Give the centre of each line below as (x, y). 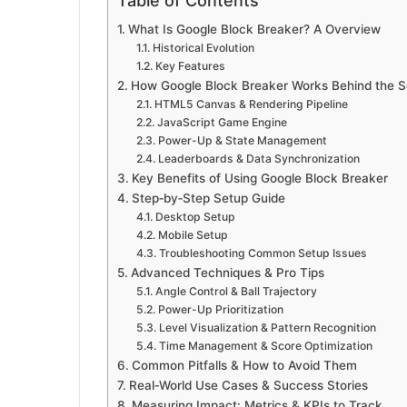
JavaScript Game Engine (222, 123)
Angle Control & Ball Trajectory (236, 292)
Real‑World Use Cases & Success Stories (248, 386)
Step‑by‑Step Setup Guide (208, 199)
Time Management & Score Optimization (265, 346)
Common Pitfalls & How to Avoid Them (244, 366)
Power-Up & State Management (242, 141)
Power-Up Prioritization (220, 310)
